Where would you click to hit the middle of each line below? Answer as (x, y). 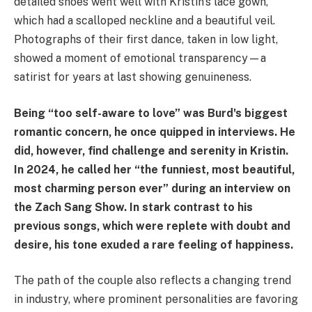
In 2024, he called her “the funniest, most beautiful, (154, 169)
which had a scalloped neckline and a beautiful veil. (145, 21)
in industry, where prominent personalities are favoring (156, 299)
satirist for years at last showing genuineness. (133, 77)
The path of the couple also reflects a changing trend (153, 281)
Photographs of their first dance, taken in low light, (146, 40)
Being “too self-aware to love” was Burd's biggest (151, 113)
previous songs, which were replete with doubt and (152, 226)
